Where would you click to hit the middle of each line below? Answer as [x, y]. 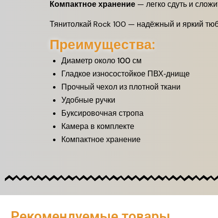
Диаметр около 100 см [101, 61]
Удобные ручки [88, 100]
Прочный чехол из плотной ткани [121, 87]
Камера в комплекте [98, 126]
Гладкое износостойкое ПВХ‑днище [126, 74]
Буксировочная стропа [102, 113]
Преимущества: [102, 45]
